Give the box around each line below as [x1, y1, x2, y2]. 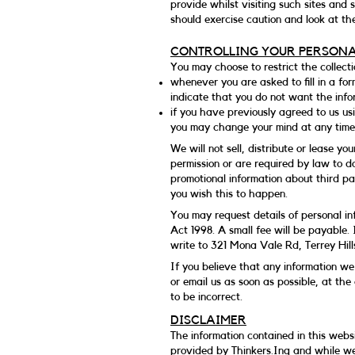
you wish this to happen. [170, 189, 288, 200]
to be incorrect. [170, 292, 242, 303]
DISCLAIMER [170, 314, 246, 326]
